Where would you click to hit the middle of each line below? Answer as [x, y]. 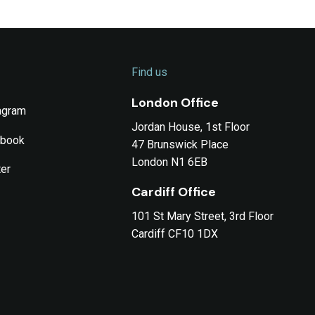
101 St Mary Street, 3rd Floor [203, 217]
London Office [175, 103]
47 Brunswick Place [182, 145]
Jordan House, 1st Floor [192, 127]
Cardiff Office [174, 192]
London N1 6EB [170, 162]
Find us [150, 72]
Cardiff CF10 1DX [176, 234]
